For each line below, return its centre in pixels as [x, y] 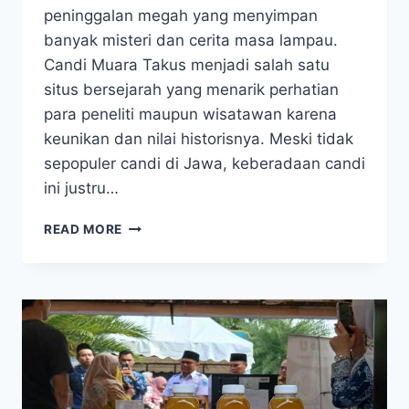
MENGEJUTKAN [173, 359]
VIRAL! [144, 225]
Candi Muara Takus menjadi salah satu [187, 65]
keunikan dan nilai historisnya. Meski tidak [199, 139]
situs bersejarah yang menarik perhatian [191, 90]
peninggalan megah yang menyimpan [181, 16]
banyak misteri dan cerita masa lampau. [191, 41]
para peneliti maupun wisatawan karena [190, 115]
